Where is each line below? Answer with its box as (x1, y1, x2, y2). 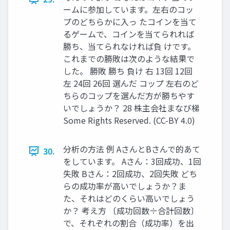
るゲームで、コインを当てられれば (63, 28, 194, 41)
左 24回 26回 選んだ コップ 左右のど (63, 77, 199, 90)
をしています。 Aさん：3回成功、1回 (63, 155, 201, 168)
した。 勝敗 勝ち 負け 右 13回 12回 (63, 65, 193, 78)
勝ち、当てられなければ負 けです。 (63, 40, 196, 53)
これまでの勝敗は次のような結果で (63, 52, 195, 65)
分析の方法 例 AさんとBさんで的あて (63, 143, 200, 156)
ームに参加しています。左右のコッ (63, 3, 194, 16)
